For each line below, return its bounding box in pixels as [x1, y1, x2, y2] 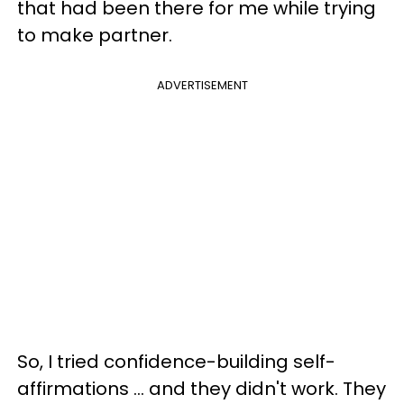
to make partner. [17, 23, 172, 48]
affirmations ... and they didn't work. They [17, 376, 386, 401]
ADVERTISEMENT [156, 77, 248, 94]
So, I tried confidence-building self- [17, 349, 335, 374]
